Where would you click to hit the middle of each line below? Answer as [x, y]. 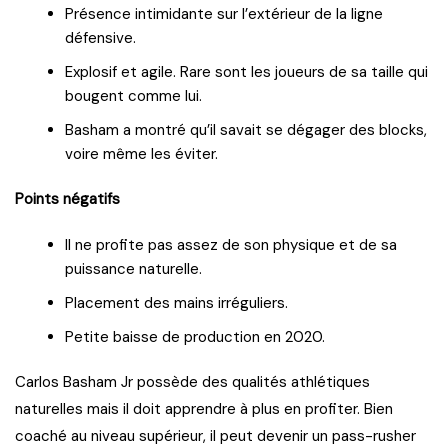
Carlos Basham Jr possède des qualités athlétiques [192, 381]
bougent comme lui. [133, 95]
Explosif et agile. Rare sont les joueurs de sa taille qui [246, 71]
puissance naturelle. [133, 268]
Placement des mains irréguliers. [176, 302]
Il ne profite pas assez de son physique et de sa [231, 244]
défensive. [100, 37]
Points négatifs [67, 198]
